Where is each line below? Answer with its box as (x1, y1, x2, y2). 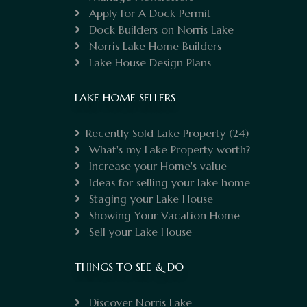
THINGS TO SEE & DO (75, 259, 184, 273)
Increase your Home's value (86, 158, 227, 173)
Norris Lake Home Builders (86, 38, 221, 53)
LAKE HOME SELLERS (75, 90, 175, 104)
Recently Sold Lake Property (86, 125, 225, 140)
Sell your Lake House (86, 224, 192, 238)
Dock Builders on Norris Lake (86, 22, 234, 36)
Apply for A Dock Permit (86, 5, 211, 20)
